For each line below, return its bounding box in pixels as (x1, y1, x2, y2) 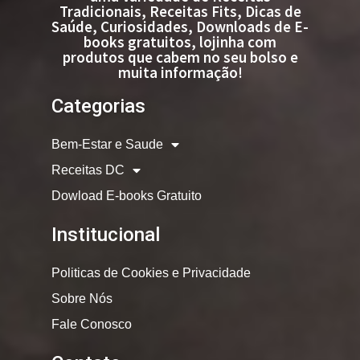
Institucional (51, 223, 160, 246)
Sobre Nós (51, 291, 112, 305)
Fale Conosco (51, 317, 132, 331)
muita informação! (117, 62, 243, 82)
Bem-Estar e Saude (51, 137, 163, 151)
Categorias (51, 94, 145, 117)
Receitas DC (51, 162, 125, 177)
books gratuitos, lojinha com (84, 31, 276, 51)
